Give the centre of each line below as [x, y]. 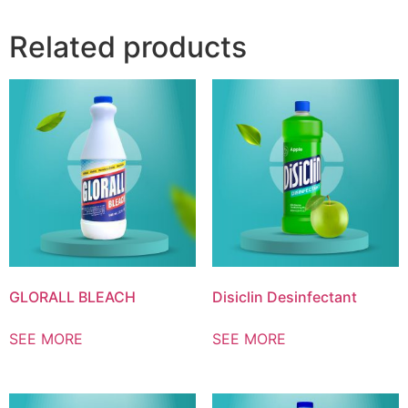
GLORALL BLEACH [72, 296]
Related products [128, 47]
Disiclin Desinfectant [284, 296]
